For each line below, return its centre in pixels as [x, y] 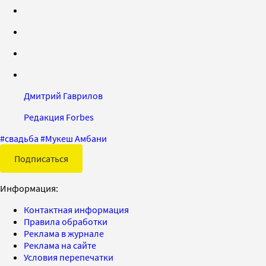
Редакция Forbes [59, 117]
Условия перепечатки [69, 257]
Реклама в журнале [64, 233]
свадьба [22, 138]
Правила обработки [66, 221]
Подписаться [41, 158]
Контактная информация [76, 209]
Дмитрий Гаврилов [63, 95]
